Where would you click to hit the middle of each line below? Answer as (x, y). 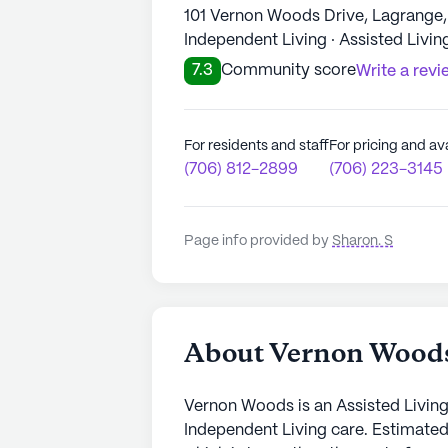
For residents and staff (256, 145)
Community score (288, 70)
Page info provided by (258, 240)
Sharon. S (362, 240)
